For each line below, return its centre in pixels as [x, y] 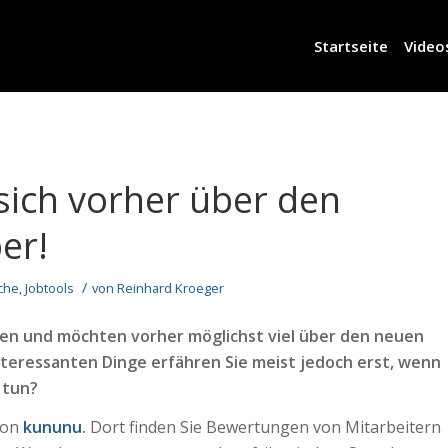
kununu [52, 427]
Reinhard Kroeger [170, 288]
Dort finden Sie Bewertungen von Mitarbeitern [263, 427]
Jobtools [49, 288]
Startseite [351, 46]
